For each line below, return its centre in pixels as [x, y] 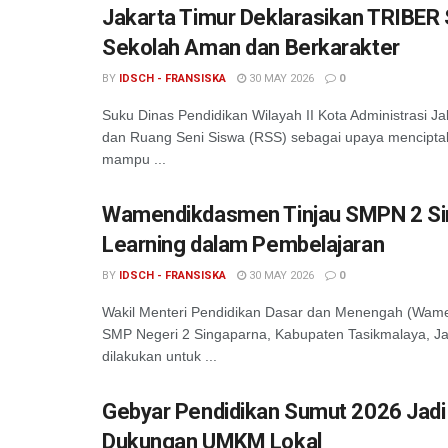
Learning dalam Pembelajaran [243, 244]
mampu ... [134, 159]
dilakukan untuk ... [159, 356]
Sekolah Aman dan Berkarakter [251, 47]
